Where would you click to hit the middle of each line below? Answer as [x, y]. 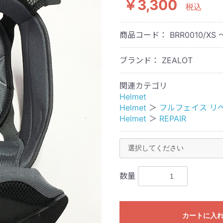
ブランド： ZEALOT [156, 60]
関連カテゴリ [143, 86]
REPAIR [173, 119]
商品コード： [145, 35]
